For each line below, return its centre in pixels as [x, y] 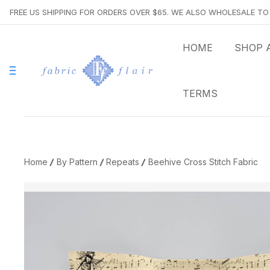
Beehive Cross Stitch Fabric [203, 162]
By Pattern [77, 162]
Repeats [123, 162]
